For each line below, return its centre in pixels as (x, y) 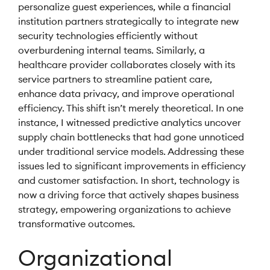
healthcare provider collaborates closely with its (127, 64)
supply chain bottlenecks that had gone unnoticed (131, 137)
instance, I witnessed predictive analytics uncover (130, 122)
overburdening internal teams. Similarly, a (111, 50)
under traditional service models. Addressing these (131, 151)
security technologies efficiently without (108, 36)
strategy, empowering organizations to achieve (124, 209)
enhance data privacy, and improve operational (126, 93)
